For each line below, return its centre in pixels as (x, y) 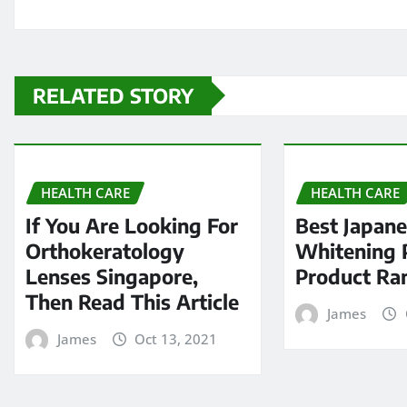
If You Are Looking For (132, 226)
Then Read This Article (132, 302)
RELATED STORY (113, 95)
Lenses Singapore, (112, 277)
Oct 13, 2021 (176, 339)
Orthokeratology (105, 251)
